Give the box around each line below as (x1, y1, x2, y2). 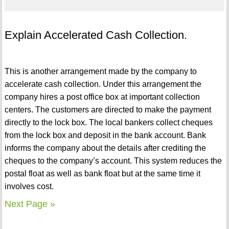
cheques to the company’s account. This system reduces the (4, 156, 222, 166)
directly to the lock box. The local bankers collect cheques (4, 118, 213, 127)
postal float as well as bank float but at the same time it (4, 169, 200, 178)
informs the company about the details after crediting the (4, 144, 206, 153)
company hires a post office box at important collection (4, 93, 200, 102)
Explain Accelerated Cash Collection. (4, 29, 187, 42)
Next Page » (4, 199, 55, 210)
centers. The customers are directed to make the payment (4, 105, 211, 114)
